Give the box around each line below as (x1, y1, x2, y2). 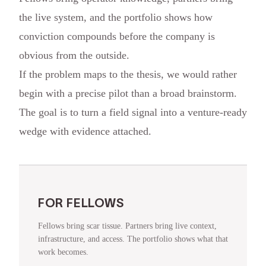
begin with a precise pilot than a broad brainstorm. (19, 87, 237, 99)
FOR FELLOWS (38, 196, 124, 210)
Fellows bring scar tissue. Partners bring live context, (38, 221, 217, 230)
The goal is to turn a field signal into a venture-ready (19, 106, 247, 118)
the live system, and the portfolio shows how (19, 11, 213, 23)
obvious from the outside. (19, 49, 129, 61)
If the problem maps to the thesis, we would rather (19, 68, 237, 80)
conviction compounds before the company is (19, 30, 215, 42)
